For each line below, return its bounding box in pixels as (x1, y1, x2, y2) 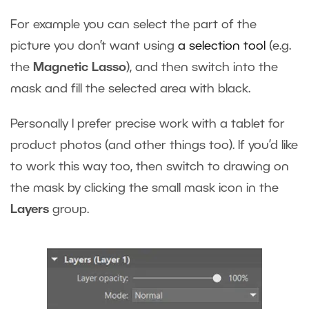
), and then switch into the (126, 61, 278, 73)
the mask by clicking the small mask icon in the (10, 182, 279, 194)
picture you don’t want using (10, 40, 178, 52)
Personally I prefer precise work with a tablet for (10, 118, 285, 130)
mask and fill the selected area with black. (10, 83, 250, 94)
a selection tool (178, 40, 266, 52)
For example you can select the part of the (10, 19, 257, 30)
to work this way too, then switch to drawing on (10, 161, 289, 172)
